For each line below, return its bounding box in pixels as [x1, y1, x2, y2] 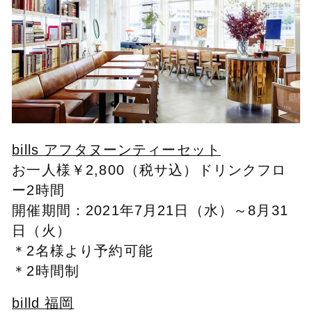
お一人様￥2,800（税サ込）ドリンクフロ [12, 162, 287, 178]
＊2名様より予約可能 [12, 243, 153, 259]
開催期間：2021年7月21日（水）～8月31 [12, 203, 288, 219]
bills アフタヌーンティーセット [12, 142, 221, 158]
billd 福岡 [12, 295, 75, 311]
